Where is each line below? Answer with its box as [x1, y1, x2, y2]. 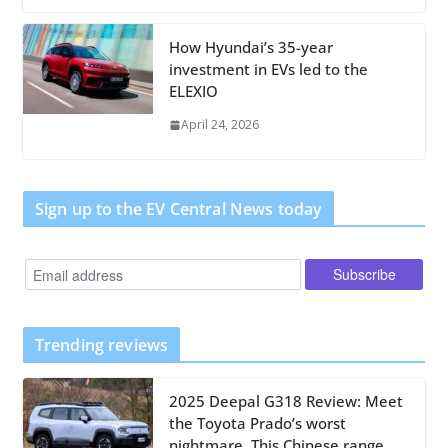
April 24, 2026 [180, 116, 259, 134]
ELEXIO [168, 81, 218, 102]
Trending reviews [34, 333, 169, 356]
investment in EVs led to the [168, 59, 368, 80]
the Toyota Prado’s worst [168, 412, 346, 433]
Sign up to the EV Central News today [34, 198, 323, 221]
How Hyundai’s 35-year [168, 37, 333, 58]
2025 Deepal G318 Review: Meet [168, 390, 403, 411]
